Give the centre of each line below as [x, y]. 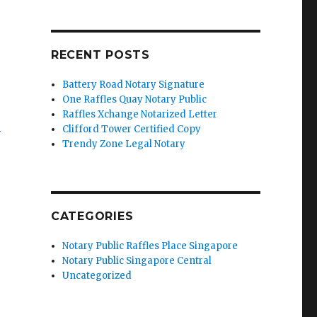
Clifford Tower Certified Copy [132, 129]
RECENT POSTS [100, 55]
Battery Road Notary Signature [134, 85]
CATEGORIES [92, 216]
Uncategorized [97, 276]
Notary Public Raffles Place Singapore [150, 246]
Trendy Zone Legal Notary [124, 144]
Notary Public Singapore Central [137, 261]
